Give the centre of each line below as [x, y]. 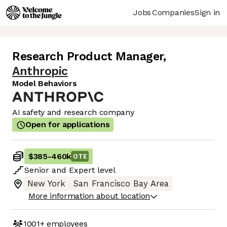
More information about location [89, 196]
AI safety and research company [73, 112]
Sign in [207, 12]
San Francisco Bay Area [121, 184]
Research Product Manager [88, 57]
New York [46, 184]
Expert [82, 170]
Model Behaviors [45, 84]
